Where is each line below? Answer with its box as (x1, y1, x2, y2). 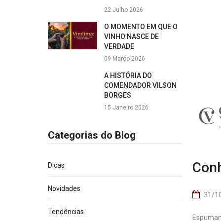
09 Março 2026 (104, 55, 145, 62)
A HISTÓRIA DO (104, 72, 152, 79)
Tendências (48, 208, 84, 216)
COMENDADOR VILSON (104, 81, 177, 89)
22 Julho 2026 (104, 6, 143, 13)
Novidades (48, 184, 80, 192)
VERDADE (104, 42, 134, 50)
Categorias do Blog (48, 129, 136, 141)
